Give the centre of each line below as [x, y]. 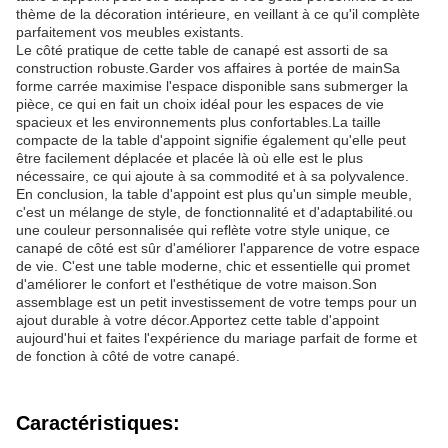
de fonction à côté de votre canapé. [128, 356]
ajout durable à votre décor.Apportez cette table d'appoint [197, 320]
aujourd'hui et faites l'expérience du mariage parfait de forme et [216, 338]
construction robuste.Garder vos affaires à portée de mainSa [208, 68]
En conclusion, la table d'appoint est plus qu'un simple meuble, [214, 194]
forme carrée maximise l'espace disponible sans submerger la [212, 86]
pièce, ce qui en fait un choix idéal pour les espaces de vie [200, 104]
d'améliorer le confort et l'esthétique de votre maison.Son [196, 284]
